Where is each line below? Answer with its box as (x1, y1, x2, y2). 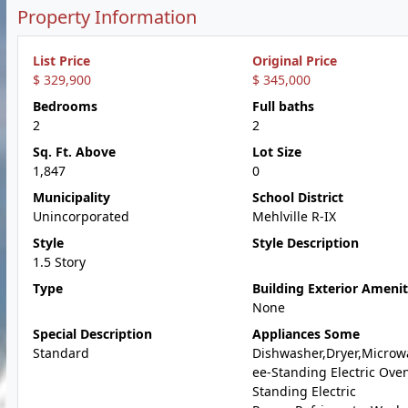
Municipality (33, 189, 110, 206)
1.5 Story (33, 253, 86, 270)
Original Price (251, 52, 337, 69)
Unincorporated (33, 208, 129, 225)
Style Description (251, 234, 359, 251)
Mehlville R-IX (251, 208, 336, 225)
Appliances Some (251, 325, 360, 342)
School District (251, 189, 343, 206)
